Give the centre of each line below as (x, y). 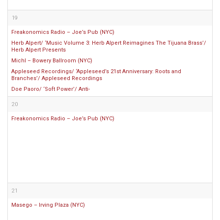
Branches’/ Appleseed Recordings (57, 78)
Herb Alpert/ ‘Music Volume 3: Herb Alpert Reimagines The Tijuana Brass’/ (109, 43)
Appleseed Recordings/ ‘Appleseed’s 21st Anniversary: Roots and (96, 71)
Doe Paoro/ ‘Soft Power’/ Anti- (51, 89)
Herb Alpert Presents (39, 50)
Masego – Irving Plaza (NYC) (48, 205)
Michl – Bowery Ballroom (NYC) (52, 61)
